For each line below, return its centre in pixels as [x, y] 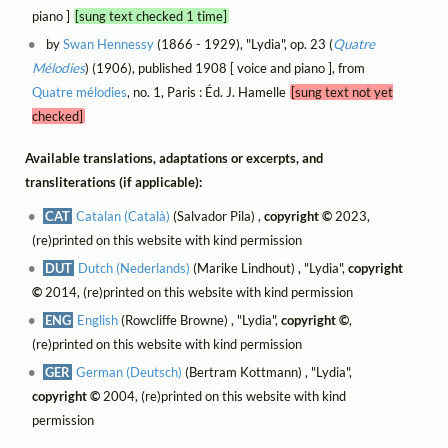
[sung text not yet [342, 91]
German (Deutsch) [129, 372]
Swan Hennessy [109, 43]
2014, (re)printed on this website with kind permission [197, 292]
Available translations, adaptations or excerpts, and [174, 158]
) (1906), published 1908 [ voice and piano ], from [224, 67]
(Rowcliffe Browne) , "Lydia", [200, 320]
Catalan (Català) [123, 216]
